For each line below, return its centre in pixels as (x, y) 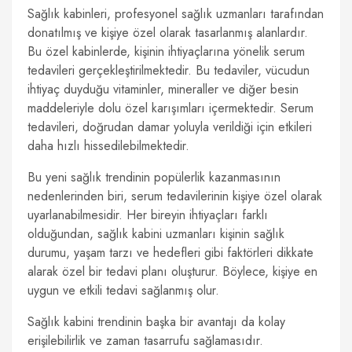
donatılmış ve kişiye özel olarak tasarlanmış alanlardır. (168, 33)
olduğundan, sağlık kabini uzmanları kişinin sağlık (156, 234)
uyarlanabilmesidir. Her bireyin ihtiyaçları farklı (148, 215)
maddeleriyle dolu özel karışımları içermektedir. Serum (170, 108)
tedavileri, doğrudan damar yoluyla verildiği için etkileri (170, 127)
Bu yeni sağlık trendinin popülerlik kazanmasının (154, 177)
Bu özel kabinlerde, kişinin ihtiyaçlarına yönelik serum (166, 51)
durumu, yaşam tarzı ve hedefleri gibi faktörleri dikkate (170, 253)
